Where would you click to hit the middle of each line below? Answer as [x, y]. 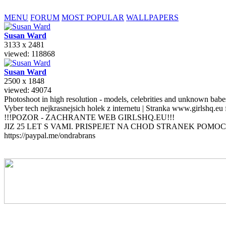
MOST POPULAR [93, 17]
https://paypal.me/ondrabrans [50, 135]
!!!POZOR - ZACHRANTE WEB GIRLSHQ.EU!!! [89, 117]
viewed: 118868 [30, 54]
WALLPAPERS [152, 17]
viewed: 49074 [28, 90]
